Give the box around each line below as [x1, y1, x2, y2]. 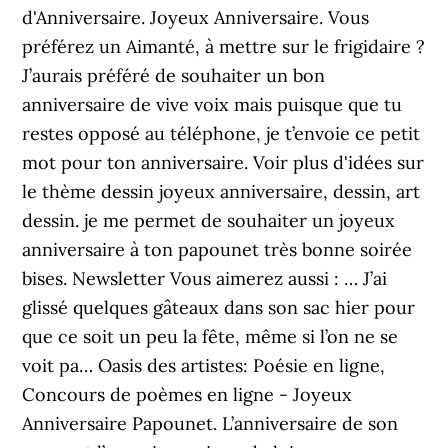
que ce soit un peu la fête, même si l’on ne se [22, 325, 399, 348]
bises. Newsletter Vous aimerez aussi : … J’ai [22, 267, 388, 290]
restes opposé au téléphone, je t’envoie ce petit [22, 122, 421, 145]
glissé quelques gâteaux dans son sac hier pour [22, 296, 416, 319]
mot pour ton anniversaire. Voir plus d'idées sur [22, 151, 425, 174]
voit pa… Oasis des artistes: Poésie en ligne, [22, 354, 386, 377]
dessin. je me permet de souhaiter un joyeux [22, 209, 396, 232]
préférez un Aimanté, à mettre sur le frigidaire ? [22, 35, 426, 58]
